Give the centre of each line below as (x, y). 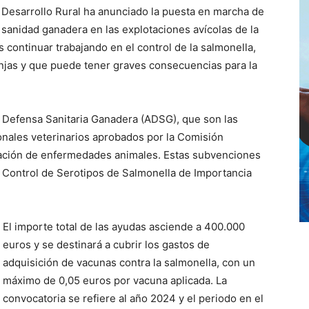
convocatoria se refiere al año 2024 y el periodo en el (133, 298)
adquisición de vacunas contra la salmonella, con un (129, 262)
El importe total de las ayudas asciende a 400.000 (124, 227)
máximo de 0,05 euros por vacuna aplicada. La (115, 280)
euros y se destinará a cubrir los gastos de (106, 245)
